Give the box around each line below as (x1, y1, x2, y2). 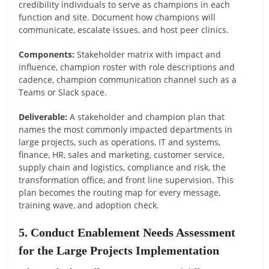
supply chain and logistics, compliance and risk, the (19, 161, 226, 173)
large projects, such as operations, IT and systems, (19, 136, 221, 148)
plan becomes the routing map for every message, (19, 186, 221, 198)
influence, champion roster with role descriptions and (19, 61, 235, 73)
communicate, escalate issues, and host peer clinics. (19, 23, 229, 35)
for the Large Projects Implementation (19, 243, 220, 257)
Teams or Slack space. (19, 86, 107, 98)
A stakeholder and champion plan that (67, 110, 225, 122)
